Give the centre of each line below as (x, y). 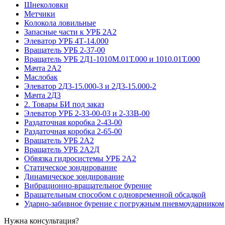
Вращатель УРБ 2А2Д (62, 149)
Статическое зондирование (71, 167)
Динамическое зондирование (74, 176)
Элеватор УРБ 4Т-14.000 (66, 41)
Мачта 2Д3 (42, 95)
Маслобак (41, 77)
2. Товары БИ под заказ (64, 104)
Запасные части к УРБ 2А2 (70, 32)
